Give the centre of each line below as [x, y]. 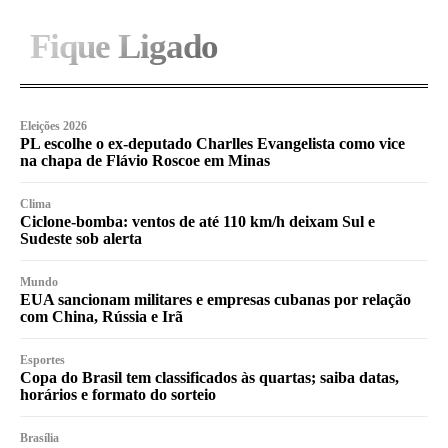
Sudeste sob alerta [81, 238]
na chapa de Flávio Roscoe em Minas [145, 160]
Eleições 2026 [53, 125]
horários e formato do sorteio [118, 394]
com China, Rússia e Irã [101, 316]
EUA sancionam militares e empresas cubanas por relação [215, 299]
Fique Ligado [124, 46]
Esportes [42, 359]
